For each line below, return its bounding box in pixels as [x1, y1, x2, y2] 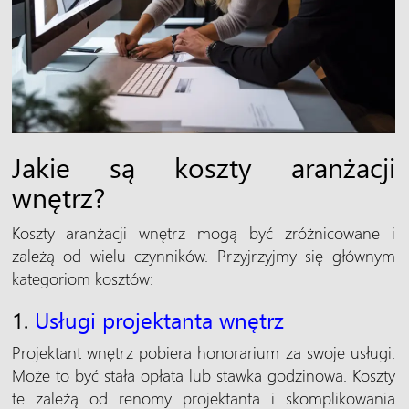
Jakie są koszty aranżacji [11, 147, 395, 185]
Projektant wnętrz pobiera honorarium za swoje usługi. [11, 340, 395, 363]
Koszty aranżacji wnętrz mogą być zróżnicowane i [11, 220, 395, 244]
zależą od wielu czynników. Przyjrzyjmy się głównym [11, 243, 395, 267]
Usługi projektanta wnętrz [34, 304, 284, 334]
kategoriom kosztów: [11, 266, 153, 289]
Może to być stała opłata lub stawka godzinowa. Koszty [11, 362, 395, 386]
